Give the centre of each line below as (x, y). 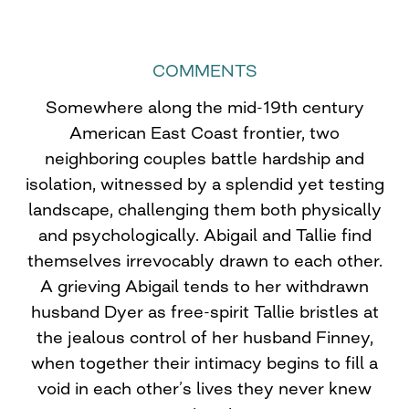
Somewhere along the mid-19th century (204, 107)
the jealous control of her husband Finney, (204, 337)
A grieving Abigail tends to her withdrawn (204, 286)
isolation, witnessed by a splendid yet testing (204, 184)
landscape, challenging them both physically (204, 209)
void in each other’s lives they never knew (204, 388)
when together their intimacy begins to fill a (204, 362)
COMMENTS (204, 70)
